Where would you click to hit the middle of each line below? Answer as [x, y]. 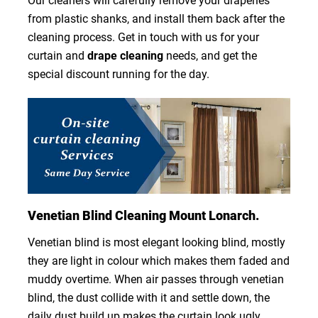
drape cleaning [126, 56]
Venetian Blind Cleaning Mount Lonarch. [143, 215]
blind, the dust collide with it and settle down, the [148, 297]
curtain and [57, 56]
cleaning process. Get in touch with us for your [143, 38]
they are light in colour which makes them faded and [158, 261]
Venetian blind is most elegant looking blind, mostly [156, 242]
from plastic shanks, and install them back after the [156, 19]
